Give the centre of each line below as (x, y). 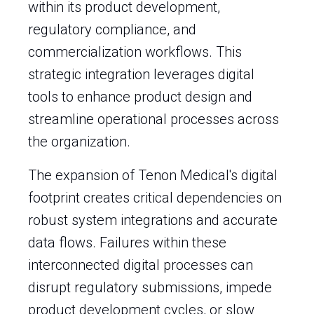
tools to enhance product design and (140, 97)
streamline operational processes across (153, 119)
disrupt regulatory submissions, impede (150, 287)
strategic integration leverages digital (141, 74)
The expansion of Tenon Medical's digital (153, 175)
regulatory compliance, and (112, 29)
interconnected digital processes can (141, 265)
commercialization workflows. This (135, 52)
